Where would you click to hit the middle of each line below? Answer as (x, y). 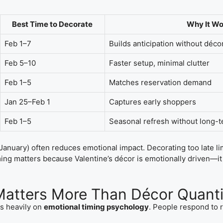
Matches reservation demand (160, 82)
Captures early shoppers (152, 102)
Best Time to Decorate (52, 24)
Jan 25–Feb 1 (27, 102)
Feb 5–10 (20, 63)
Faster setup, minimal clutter (159, 63)
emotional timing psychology (96, 207)
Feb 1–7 (18, 43)
